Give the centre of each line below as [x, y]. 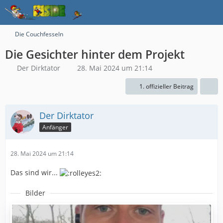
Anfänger [55, 127]
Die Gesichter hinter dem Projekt [95, 54]
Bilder [35, 193]
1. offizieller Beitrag [167, 86]
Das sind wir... [35, 172]
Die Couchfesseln [39, 34]
